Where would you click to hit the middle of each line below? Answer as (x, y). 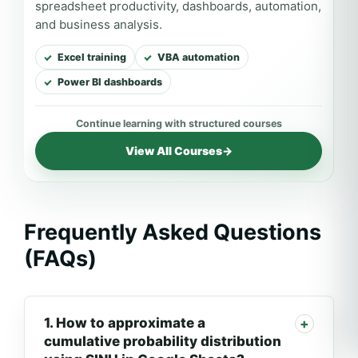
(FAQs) (60, 259)
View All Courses (173, 151)
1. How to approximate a (125, 323)
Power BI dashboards (110, 82)
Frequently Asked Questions (173, 233)
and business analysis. (99, 25)
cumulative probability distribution (163, 342)
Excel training (92, 58)
